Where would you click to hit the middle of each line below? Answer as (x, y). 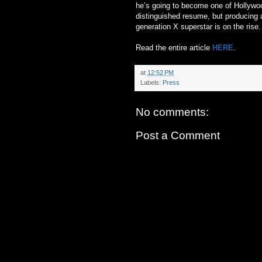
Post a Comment (178, 135)
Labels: (151, 82)
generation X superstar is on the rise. (198, 26)
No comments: (172, 112)
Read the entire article (174, 47)
